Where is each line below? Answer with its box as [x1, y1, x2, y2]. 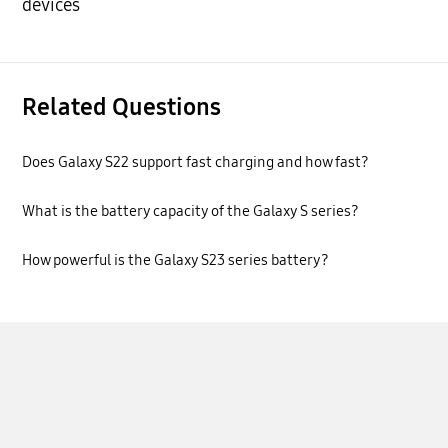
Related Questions [22, 93, 222, 122]
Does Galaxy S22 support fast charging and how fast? [22, 152, 370, 171]
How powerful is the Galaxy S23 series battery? [22, 251, 330, 270]
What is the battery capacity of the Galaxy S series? [22, 201, 360, 220]
